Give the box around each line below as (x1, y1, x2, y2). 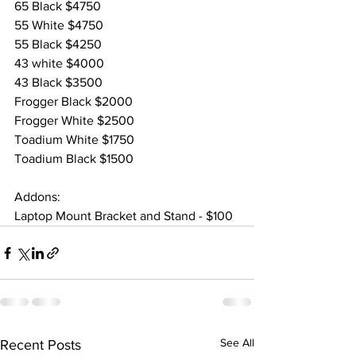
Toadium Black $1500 (14, 152, 133, 166)
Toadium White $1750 (14, 133, 134, 147)
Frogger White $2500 (14, 114, 134, 128)
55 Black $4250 (14, 37, 102, 52)
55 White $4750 (14, 18, 103, 33)
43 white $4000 (14, 56, 104, 71)
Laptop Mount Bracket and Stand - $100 (14, 209, 233, 223)
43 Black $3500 (14, 75, 103, 90)
